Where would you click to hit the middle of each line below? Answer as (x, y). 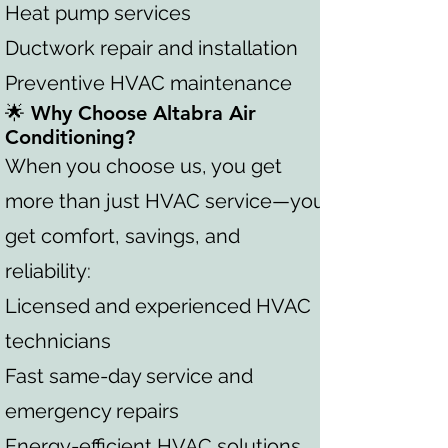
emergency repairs (92, 411)
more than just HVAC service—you (165, 201)
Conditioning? (70, 137)
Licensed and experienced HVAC (158, 306)
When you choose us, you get (143, 166)
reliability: (48, 271)
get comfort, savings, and (122, 236)
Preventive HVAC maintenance (148, 83)
